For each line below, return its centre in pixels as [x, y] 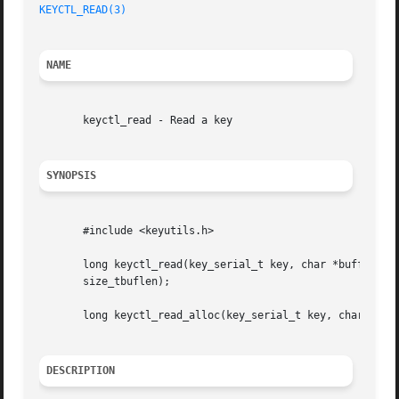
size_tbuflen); [105, 282]
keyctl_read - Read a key [136, 121]
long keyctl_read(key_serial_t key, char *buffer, [211, 265]
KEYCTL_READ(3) [83, 10]
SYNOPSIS [72, 176]
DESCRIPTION [81, 371]
